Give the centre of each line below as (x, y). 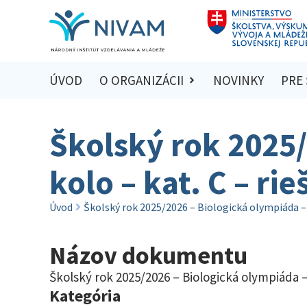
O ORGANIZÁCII (141, 81)
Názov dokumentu (148, 255)
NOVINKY (239, 81)
